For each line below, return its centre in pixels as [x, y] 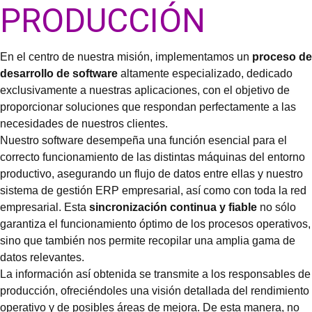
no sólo [276, 207]
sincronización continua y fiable [173, 207]
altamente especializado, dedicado [205, 73]
